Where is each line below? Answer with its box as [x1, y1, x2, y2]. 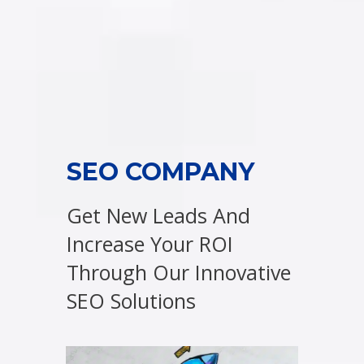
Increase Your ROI [67, 230, 233, 258]
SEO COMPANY [67, 157, 254, 188]
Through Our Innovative [67, 258, 291, 287]
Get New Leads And [67, 201, 250, 230]
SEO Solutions [67, 287, 196, 315]
